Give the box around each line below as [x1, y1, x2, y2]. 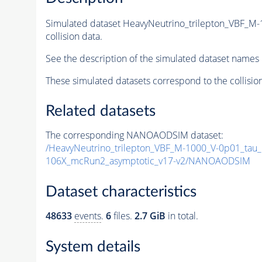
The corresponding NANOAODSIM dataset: [45, 129, 223, 142]
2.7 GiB [134, 209, 166, 222]
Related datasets [45, 104, 156, 119]
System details [45, 239, 140, 254]
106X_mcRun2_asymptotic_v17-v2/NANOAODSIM [45, 154, 250, 168]
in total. [165, 209, 198, 222]
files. [111, 209, 135, 222]
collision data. [45, 29, 102, 43]
